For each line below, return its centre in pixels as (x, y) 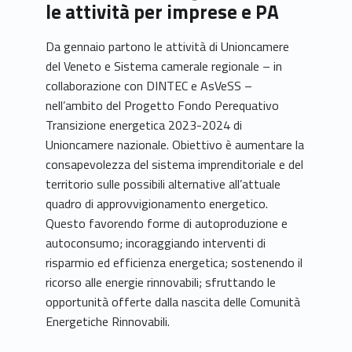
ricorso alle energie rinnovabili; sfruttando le (161, 282)
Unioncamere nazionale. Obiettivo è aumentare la (175, 145)
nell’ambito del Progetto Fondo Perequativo (163, 106)
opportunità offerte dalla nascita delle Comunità (173, 302)
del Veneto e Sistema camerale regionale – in (164, 66)
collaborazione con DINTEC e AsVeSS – (149, 86)
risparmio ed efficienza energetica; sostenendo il (174, 263)
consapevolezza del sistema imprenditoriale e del (175, 165)
